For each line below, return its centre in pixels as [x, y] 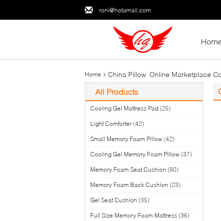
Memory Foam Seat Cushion [128, 169]
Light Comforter [111, 124]
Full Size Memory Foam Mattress [134, 215]
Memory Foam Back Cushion [129, 185]
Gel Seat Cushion [114, 200]
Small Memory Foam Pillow [126, 139]
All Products [117, 92]
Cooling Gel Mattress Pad [124, 108]
